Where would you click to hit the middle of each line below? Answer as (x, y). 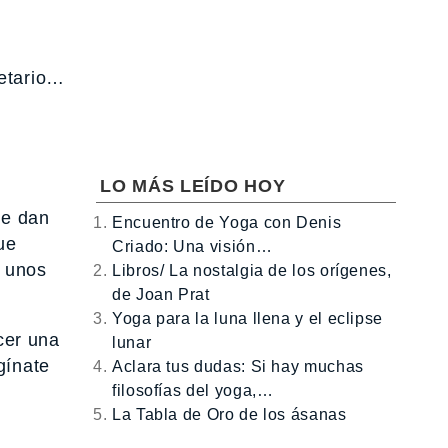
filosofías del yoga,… (193, 390)
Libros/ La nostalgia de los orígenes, (252, 270)
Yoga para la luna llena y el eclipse (248, 318)
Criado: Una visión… (192, 246)
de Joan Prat (161, 294)
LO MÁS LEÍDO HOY (193, 185)
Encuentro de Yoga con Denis (227, 222)
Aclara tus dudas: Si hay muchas (238, 366)
